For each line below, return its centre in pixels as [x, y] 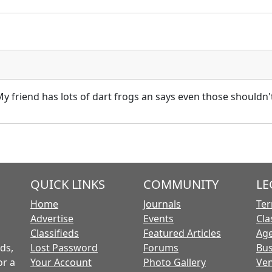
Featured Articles [182, 233]
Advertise [52, 218]
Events [158, 218]
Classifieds [55, 233]
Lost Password [64, 247]
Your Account [61, 262]
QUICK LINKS [68, 184]
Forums [161, 247]
